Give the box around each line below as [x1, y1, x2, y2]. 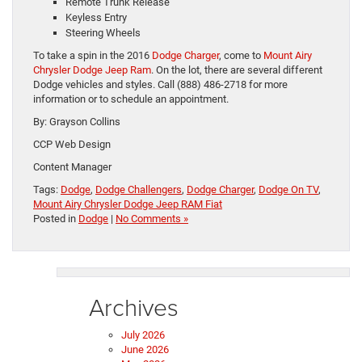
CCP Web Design [33, 138, 111, 151]
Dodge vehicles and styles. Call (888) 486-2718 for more [33, 78, 288, 91]
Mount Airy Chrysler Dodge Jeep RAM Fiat [33, 198, 222, 211]
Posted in [33, 213, 78, 225]
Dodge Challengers [95, 183, 182, 196]
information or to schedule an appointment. [33, 93, 229, 106]
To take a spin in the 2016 [33, 49, 149, 62]
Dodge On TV [259, 183, 318, 196]
